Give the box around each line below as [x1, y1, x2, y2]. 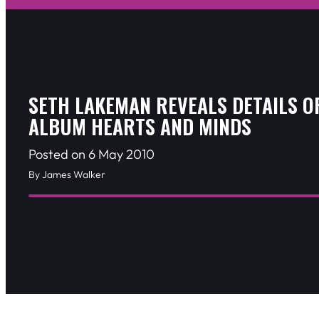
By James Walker [28, 168, 105, 182]
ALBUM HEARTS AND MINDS [28, 112, 251, 142]
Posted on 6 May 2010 [28, 146, 155, 163]
